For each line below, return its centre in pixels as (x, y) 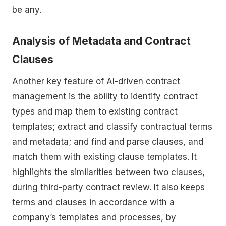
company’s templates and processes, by (94, 218)
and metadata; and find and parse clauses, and (108, 142)
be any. (27, 10)
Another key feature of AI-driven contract (96, 81)
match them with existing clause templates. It (104, 157)
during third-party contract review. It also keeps (108, 187)
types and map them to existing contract (95, 112)
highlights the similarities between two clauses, (108, 172)
